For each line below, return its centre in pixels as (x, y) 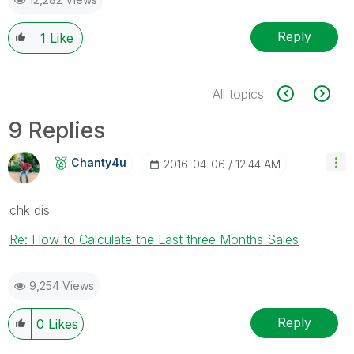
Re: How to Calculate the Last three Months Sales (154, 239)
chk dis (30, 210)
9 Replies (56, 130)
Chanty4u (99, 162)
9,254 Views (62, 285)
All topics (238, 94)
